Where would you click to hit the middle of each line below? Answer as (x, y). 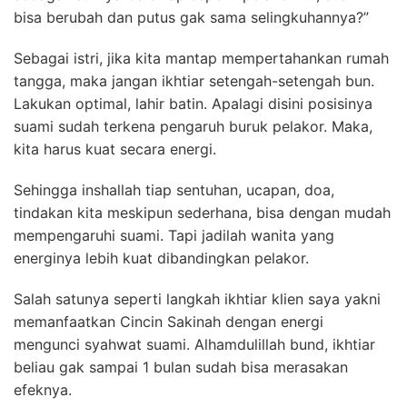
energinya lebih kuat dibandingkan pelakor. (161, 258)
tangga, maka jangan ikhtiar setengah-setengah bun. (194, 81)
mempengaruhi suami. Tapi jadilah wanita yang (174, 235)
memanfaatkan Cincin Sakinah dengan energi (169, 322)
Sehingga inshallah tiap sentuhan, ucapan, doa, (174, 190)
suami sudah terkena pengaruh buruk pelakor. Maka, (193, 126)
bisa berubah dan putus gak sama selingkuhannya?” (191, 17)
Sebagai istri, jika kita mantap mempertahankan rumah (201, 58)
